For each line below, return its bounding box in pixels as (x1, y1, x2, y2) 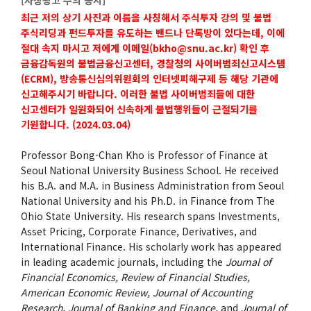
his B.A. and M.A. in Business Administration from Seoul (21, 178, 284, 192)
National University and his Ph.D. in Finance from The (21, 193, 275, 208)
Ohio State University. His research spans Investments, (21, 208, 280, 223)
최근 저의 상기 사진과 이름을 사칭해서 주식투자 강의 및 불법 (21, 10, 271, 24)
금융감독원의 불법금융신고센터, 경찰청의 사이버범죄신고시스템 (21, 56, 285, 70)
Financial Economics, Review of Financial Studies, (21, 269, 250, 284)
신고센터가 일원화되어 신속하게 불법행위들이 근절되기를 (21, 101, 258, 116)
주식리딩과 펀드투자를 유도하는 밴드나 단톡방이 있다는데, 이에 (21, 25, 285, 40)
